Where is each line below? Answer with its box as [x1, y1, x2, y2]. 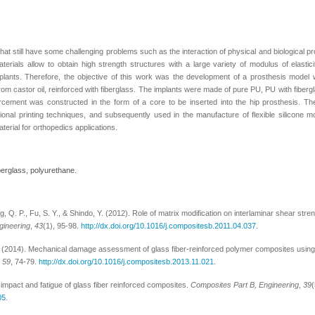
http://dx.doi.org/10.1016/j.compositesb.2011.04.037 [81, 221, 256, 230]
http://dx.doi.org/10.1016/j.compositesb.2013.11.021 [39, 257, 214, 266]
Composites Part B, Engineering [191, 281, 299, 289]
